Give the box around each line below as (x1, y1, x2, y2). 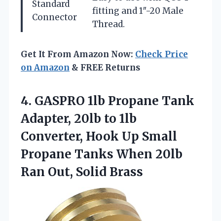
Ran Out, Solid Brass (21, 164, 143, 180)
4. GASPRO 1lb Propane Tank (21, 93, 194, 109)
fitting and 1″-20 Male (92, 5, 184, 16)
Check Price (135, 48, 188, 60)
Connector (32, 11, 77, 23)
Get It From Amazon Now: (21, 48, 135, 60)
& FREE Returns (70, 62, 140, 73)
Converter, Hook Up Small (21, 128, 177, 144)
